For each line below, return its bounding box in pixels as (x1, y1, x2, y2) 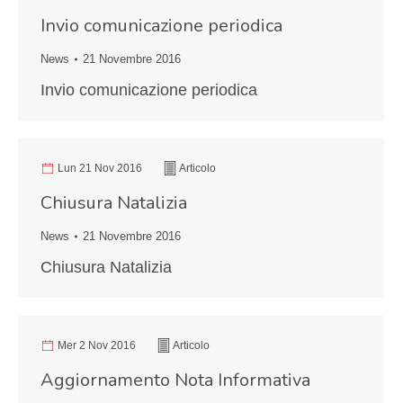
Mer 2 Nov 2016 (58, 339, 136, 352)
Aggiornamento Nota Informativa (40, 368, 310, 392)
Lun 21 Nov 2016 (58, 162, 142, 175)
